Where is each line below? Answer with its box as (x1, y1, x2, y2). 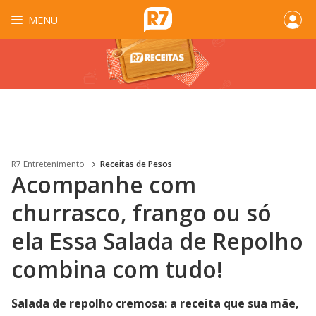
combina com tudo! (11, 254, 223, 284)
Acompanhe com (11, 169, 196, 200)
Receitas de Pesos (100, 158, 172, 170)
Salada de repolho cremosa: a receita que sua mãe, (11, 296, 299, 311)
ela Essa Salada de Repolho (11, 226, 303, 256)
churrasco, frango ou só (11, 197, 272, 228)
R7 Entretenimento (11, 158, 85, 170)
